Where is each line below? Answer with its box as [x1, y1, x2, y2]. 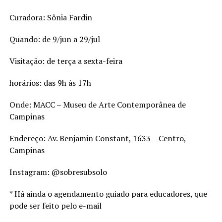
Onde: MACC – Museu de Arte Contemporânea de [9, 99, 186, 110]
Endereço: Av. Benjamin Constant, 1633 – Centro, [9, 132, 186, 144]
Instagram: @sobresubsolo [9, 166, 107, 177]
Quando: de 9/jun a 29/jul [9, 33, 102, 45]
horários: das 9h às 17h [9, 77, 93, 88]
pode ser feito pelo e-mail [9, 200, 104, 211]
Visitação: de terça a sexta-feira [9, 55, 124, 66]
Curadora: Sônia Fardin [9, 11, 92, 23]
